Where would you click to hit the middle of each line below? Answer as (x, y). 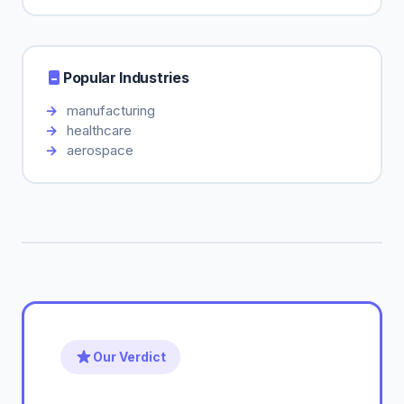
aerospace (100, 150)
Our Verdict (129, 357)
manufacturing (111, 110)
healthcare (99, 130)
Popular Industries (126, 77)
